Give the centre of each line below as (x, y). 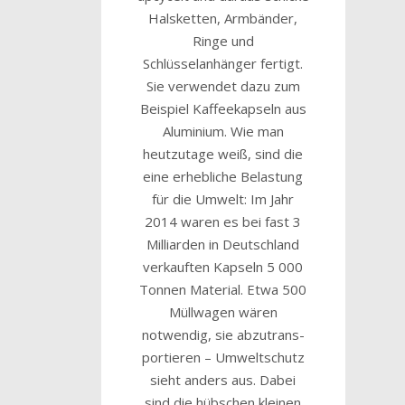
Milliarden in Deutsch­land (223, 244)
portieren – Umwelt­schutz (223, 357)
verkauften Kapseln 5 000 (223, 266)
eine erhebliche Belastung (223, 176)
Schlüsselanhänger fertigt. (223, 63)
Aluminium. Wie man (223, 131)
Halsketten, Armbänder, (223, 18)
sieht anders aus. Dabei (223, 379)
